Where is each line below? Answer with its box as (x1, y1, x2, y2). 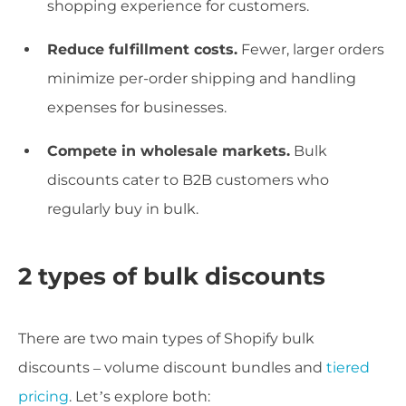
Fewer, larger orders (237, 41, 384, 59)
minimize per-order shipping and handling (47, 70, 356, 88)
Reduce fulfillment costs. (47, 41, 237, 59)
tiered (326, 359, 370, 377)
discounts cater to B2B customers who (47, 171, 329, 189)
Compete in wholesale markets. (47, 142, 290, 160)
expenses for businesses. (47, 99, 227, 117)
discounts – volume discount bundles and (18, 359, 326, 377)
